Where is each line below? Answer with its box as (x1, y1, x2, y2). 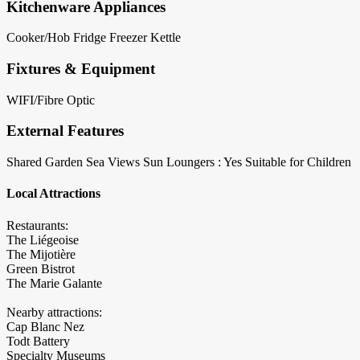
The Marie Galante (6, 276, 102, 290)
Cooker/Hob (6, 31, 70, 45)
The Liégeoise (6, 232, 79, 247)
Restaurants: (6, 218, 68, 232)
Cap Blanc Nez (6, 319, 84, 333)
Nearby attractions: (6, 305, 102, 319)
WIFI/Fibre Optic (6, 92, 95, 107)
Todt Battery (6, 333, 70, 348)
